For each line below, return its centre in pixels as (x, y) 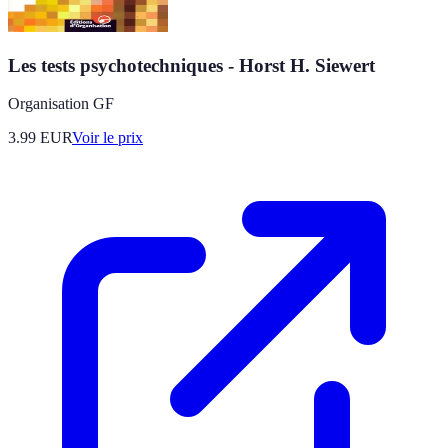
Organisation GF (61, 104)
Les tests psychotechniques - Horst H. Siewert (191, 65)
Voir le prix (107, 138)
